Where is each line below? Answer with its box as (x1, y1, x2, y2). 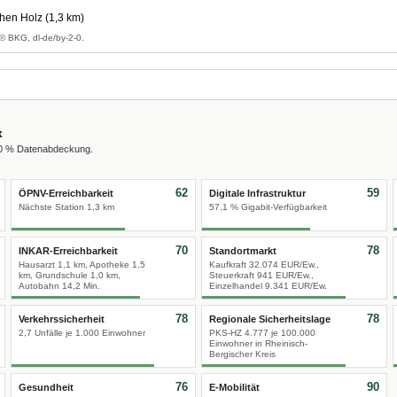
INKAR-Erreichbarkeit (18, 245, 118, 256)
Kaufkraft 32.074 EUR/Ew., (209, 260, 319, 269)
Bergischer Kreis (209, 349, 276, 359)
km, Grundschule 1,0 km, (18, 270, 121, 280)
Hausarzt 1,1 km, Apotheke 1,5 (18, 260, 145, 269)
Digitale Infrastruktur (209, 188, 306, 198)
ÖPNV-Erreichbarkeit (18, 188, 113, 198)
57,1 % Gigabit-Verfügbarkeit (209, 202, 327, 212)
